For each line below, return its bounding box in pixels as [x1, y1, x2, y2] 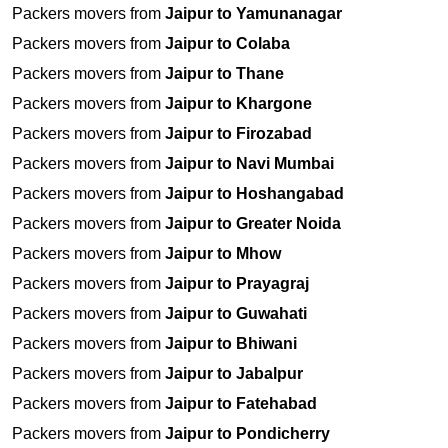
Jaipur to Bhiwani [165, 335, 297, 353]
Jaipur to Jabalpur [165, 365, 303, 383]
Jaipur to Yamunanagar [165, 5, 342, 23]
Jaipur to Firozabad [165, 125, 312, 143]
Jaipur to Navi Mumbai [165, 155, 334, 173]
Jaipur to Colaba [165, 35, 290, 53]
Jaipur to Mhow [165, 245, 281, 263]
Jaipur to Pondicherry [165, 425, 330, 443]
